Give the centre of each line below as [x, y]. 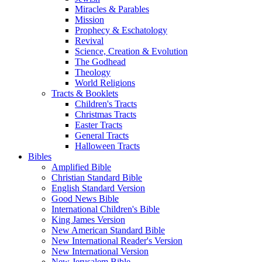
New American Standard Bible [108, 230]
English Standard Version [98, 188]
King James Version [88, 219]
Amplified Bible [81, 167]
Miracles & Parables [112, 9]
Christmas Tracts [106, 114]
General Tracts [102, 135]
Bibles [40, 156]
